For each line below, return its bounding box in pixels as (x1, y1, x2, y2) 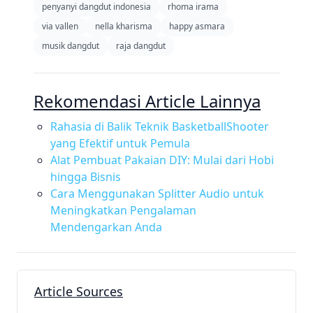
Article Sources (34, 283, 123, 300)
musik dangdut (42, 40, 99, 52)
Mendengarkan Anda (50, 219, 162, 235)
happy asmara (169, 20, 225, 32)
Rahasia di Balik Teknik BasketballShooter (50, 119, 269, 134)
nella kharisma (95, 20, 152, 32)
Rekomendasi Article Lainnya (34, 89, 261, 112)
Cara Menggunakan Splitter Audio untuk (50, 186, 264, 201)
